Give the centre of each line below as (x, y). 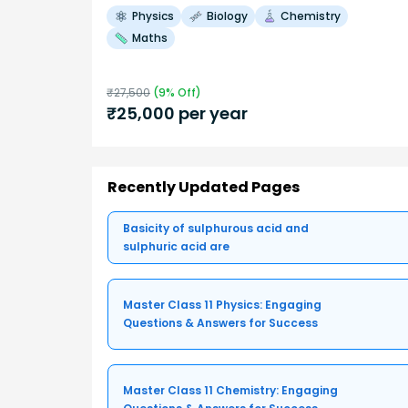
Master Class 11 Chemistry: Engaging (230, 391)
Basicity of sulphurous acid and (216, 229)
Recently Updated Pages (204, 188)
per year (211, 113)
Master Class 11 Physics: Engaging (222, 305)
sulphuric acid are (176, 247)
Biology (227, 15)
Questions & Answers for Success (220, 323)
